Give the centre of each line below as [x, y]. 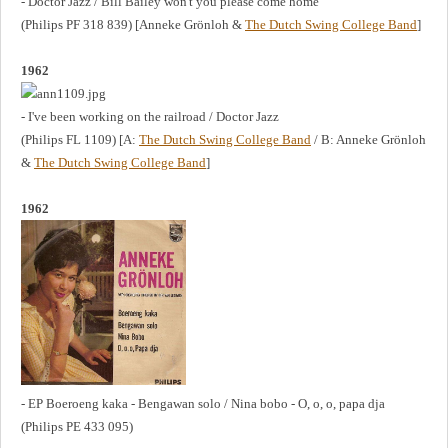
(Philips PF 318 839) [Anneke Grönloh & [133, 24]
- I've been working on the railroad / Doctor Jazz [150, 116]
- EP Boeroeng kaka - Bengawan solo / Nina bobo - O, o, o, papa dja [203, 403]
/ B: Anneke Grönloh [368, 139]
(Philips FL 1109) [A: [80, 139]
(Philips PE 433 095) [77, 426]
